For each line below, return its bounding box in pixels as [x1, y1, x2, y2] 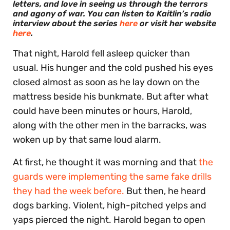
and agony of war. [13, 8, 85, 18]
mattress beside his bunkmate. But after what [13, 90, 208, 102]
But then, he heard [124, 185, 206, 197]
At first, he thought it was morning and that [13, 156, 199, 168]
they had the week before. [13, 185, 124, 197]
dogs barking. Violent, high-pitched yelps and [13, 199, 206, 211]
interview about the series [13, 18, 120, 28]
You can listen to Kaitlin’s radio [87, 8, 212, 18]
